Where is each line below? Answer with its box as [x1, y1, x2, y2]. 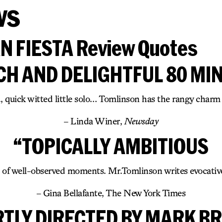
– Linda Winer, [64, 115, 124, 126]
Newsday [124, 115, 158, 126]
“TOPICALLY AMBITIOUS [13, 133, 209, 158]
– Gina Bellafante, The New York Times [36, 187, 186, 198]
